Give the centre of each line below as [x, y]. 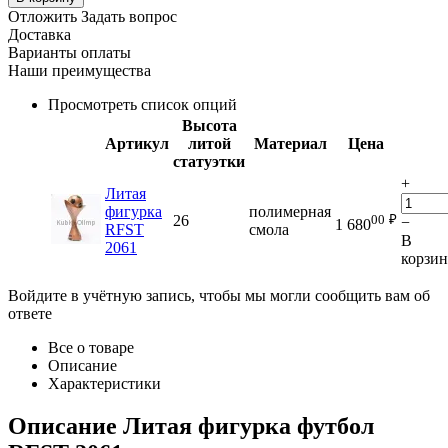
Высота [209, 126]
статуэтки [209, 162]
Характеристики [104, 384]
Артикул [137, 144]
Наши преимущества [79, 71]
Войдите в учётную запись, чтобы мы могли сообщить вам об [219, 296]
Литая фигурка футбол [248, 426]
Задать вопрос [129, 17]
